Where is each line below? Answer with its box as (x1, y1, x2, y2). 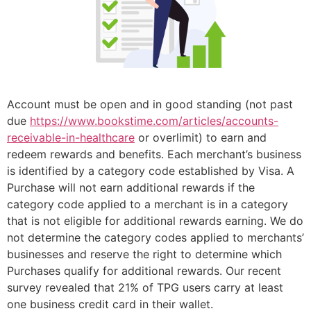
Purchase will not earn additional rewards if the (7, 180, 255, 195)
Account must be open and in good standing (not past (7, 97, 293, 112)
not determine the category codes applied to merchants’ (7, 230, 304, 245)
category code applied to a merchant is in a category (7, 197, 288, 212)
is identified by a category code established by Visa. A (7, 164, 294, 178)
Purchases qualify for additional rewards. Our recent (7, 264, 281, 278)
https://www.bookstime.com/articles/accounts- (30, 114, 278, 128)
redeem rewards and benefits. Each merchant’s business (7, 147, 301, 162)
